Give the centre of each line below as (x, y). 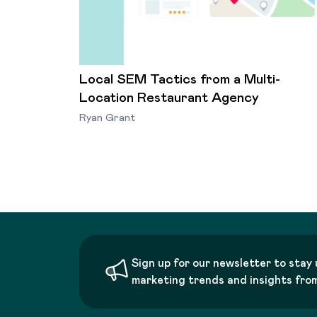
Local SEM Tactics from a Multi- (180, 79)
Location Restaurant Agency (169, 98)
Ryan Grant (107, 117)
